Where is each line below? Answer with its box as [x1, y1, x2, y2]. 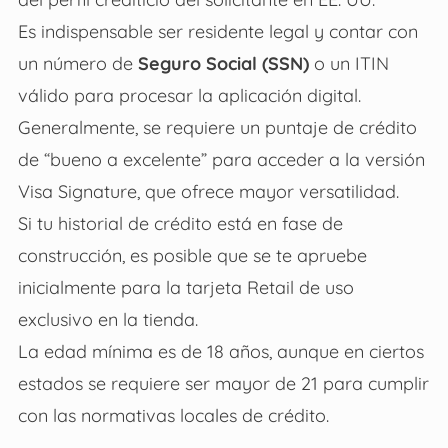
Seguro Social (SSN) [137, 51, 309, 74]
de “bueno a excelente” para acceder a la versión [17, 147, 425, 170]
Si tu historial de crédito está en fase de [17, 211, 343, 234]
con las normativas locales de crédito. [17, 403, 329, 426]
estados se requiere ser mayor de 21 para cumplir [17, 371, 429, 394]
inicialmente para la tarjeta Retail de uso [17, 275, 354, 298]
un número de [17, 51, 138, 74]
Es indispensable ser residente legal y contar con [17, 19, 418, 42]
